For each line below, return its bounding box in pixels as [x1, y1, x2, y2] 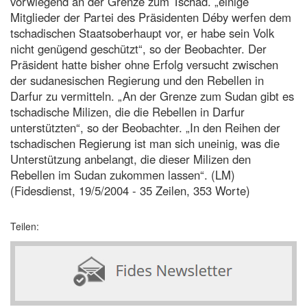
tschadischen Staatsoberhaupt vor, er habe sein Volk [10, 24, 274, 41]
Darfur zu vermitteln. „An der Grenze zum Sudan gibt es [10, 87, 294, 104]
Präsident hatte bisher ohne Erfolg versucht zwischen [10, 56, 278, 73]
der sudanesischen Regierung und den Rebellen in [10, 71, 264, 88]
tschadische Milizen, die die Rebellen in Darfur [10, 103, 245, 120]
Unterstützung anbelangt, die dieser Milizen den [10, 150, 251, 167]
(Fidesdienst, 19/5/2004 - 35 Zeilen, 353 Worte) [10, 182, 250, 199]
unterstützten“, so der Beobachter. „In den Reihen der [10, 119, 280, 136]
